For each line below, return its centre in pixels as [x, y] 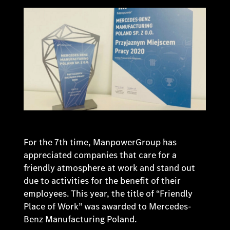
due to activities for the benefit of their [102, 180]
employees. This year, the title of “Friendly [108, 193]
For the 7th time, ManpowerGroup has [100, 142]
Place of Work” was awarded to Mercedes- [108, 206]
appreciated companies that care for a [100, 155]
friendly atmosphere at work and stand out [110, 168]
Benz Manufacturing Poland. [80, 219]
